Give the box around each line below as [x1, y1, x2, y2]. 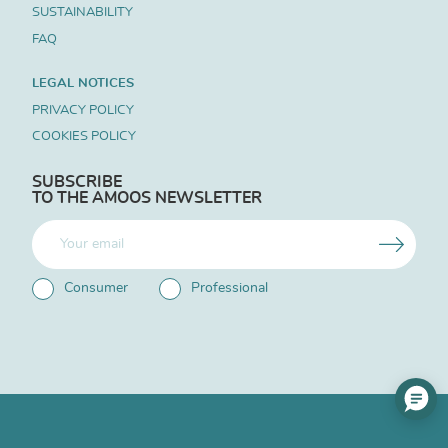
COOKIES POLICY [32, 128, 136, 143]
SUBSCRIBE [32, 174, 122, 191]
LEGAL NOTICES [32, 76, 134, 91]
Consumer [64, 281, 128, 296]
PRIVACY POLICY [32, 102, 134, 117]
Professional [190, 281, 268, 296]
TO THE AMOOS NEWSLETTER [32, 190, 262, 207]
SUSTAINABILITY [32, 5, 133, 20]
